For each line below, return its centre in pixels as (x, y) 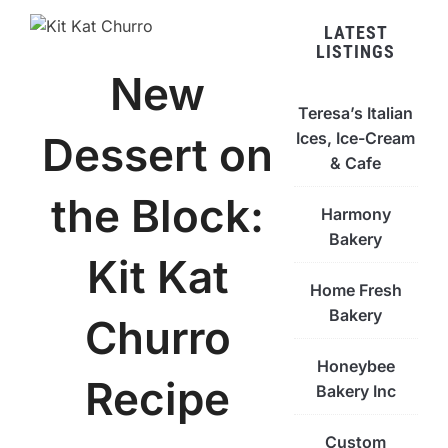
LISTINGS (356, 52)
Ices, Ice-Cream (356, 138)
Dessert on (158, 155)
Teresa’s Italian (356, 113)
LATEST (355, 33)
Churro (157, 338)
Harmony (355, 214)
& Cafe (356, 163)
